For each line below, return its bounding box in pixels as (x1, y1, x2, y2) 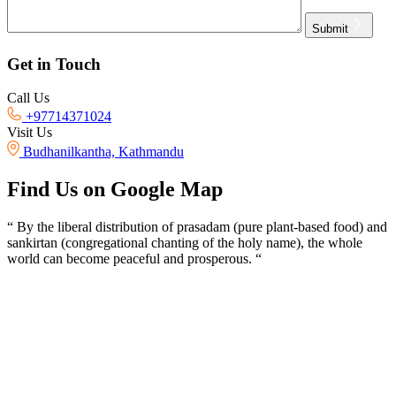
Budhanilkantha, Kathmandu (23, 144, 184, 160)
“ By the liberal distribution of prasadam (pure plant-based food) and (7, 219, 387, 235)
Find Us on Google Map (7, 178, 223, 202)
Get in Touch (7, 54, 101, 73)
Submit (312, 21, 348, 35)
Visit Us (7, 125, 52, 141)
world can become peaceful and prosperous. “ (7, 251, 262, 267)
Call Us (7, 90, 49, 106)
